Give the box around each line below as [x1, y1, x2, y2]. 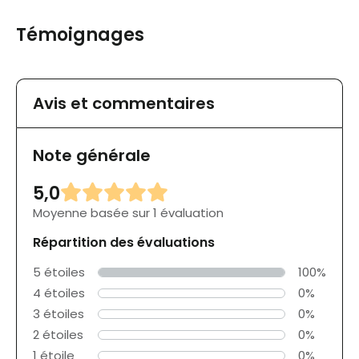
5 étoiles [33, 264, 85, 281]
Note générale [33, 144, 151, 167]
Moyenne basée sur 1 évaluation [33, 204, 224, 222]
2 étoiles [33, 326, 83, 344]
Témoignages [16, 22, 144, 48]
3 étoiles [33, 305, 84, 323]
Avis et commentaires [33, 92, 215, 115]
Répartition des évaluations [33, 233, 215, 252]
